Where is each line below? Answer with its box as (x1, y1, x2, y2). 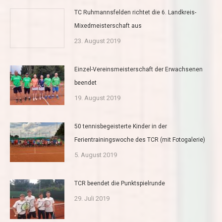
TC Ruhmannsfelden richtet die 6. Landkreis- (74, 9, 196, 16)
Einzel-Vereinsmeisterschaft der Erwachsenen (74, 66, 203, 73)
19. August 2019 (74, 94, 120, 102)
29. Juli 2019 (74, 195, 110, 203)
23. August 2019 (74, 37, 120, 45)
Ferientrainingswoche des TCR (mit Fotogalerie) (74, 136, 205, 144)
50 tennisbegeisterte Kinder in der (74, 123, 167, 130)
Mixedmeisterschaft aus (74, 22, 142, 30)
